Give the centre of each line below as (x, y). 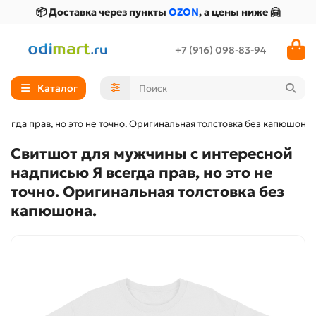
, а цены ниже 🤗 (239, 12)
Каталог (57, 88)
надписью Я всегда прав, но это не (141, 173)
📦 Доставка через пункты (102, 12)
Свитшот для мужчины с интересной (152, 154)
